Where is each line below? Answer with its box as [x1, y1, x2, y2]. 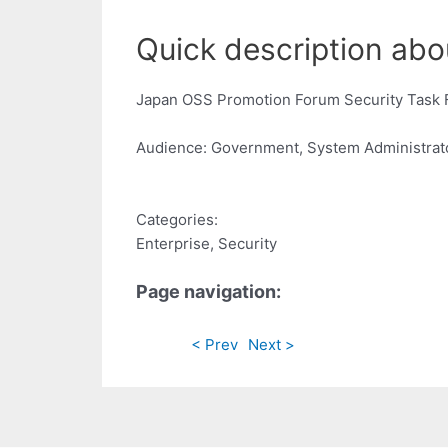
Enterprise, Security [136, 234, 277, 254]
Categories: [136, 210, 218, 230]
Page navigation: [136, 281, 281, 303]
